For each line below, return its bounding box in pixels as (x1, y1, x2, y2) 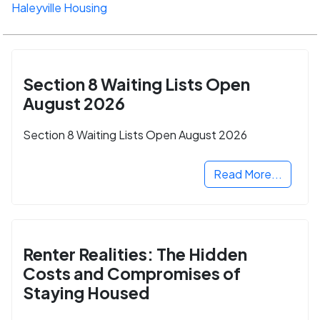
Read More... (214, 166, 282, 182)
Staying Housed (23, 282, 150, 304)
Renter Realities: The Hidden (23, 244, 247, 265)
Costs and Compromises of (23, 263, 241, 284)
